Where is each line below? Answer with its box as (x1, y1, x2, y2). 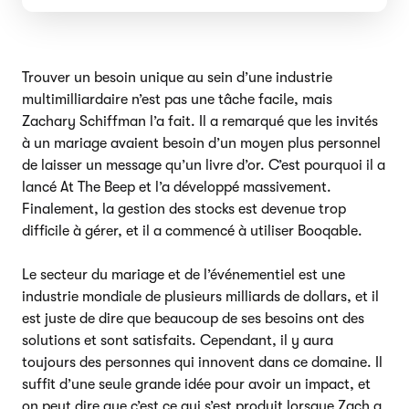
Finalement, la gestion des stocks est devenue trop (22, 200, 346, 217)
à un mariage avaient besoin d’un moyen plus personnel (22, 134, 381, 152)
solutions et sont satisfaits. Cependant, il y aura (22, 331, 333, 349)
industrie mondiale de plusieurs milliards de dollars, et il (22, 288, 379, 305)
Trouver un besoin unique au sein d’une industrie (22, 68, 332, 86)
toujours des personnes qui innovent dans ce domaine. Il (22, 353, 383, 371)
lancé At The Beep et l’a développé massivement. (22, 178, 331, 195)
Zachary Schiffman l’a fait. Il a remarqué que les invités (22, 112, 378, 130)
